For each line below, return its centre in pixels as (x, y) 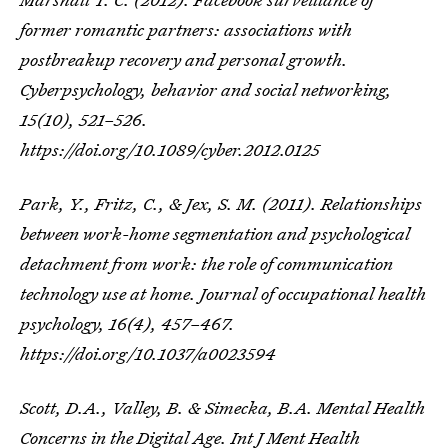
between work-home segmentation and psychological (215, 233)
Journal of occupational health (313, 293)
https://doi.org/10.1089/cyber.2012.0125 (170, 149)
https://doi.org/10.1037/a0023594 (148, 353)
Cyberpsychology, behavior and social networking (203, 89)
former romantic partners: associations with (186, 29)
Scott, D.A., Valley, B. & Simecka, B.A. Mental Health (222, 407)
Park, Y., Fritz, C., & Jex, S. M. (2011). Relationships (221, 203)
